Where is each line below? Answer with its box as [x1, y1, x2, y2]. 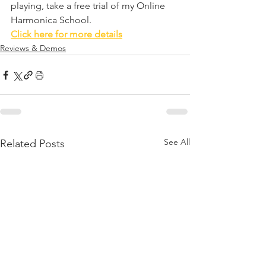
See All [164, 137, 190, 148]
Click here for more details [11, 28, 122, 40]
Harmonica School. [11, 14, 94, 26]
